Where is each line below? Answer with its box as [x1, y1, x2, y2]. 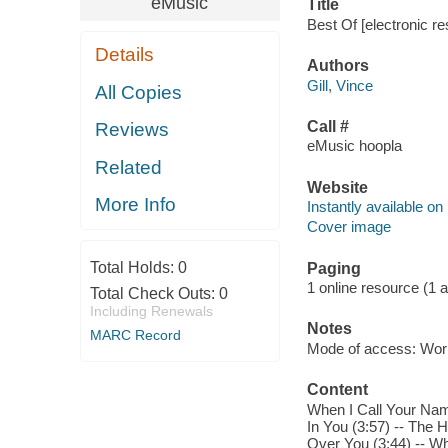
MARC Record [89, 326, 181, 343]
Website [306, 178, 368, 196]
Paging [306, 259, 361, 277]
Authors [306, 57, 369, 75]
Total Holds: [89, 258, 178, 276]
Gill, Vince [306, 76, 373, 94]
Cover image [306, 218, 391, 236]
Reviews [95, 119, 170, 141]
